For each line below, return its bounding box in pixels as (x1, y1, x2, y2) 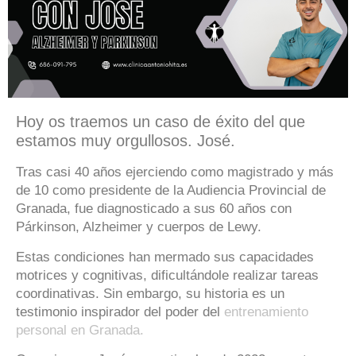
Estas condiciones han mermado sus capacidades (16, 249, 314, 265)
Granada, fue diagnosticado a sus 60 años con (16, 201, 292, 217)
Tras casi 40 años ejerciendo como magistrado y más (16, 164, 334, 180)
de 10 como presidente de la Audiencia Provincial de (16, 183, 326, 199)
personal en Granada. (16, 322, 144, 338)
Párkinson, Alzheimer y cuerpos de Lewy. (16, 219, 265, 235)
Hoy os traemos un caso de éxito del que (16, 113, 305, 131)
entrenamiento (224, 304, 308, 319)
